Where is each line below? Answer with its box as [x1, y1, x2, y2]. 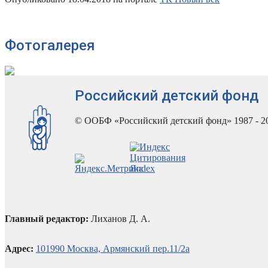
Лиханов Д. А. [89, 214, 150, 224]
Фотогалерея [5, 36, 95, 54]
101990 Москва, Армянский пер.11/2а [36, 243, 190, 254]
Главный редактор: [5, 214, 89, 224]
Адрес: [5, 243, 33, 254]
